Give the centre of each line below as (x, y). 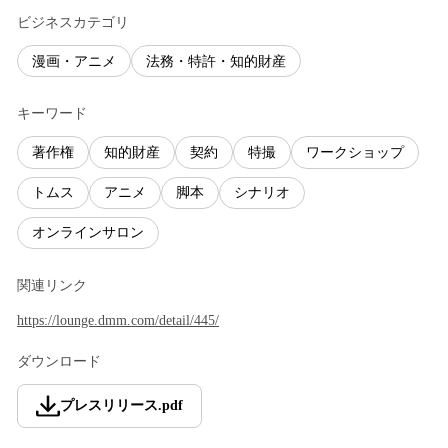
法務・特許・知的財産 (216, 61)
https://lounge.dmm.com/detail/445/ (118, 320)
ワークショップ (355, 152)
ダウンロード (59, 361)
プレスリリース (109, 405)
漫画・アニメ (74, 61)
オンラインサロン (88, 233)
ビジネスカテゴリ (73, 23)
